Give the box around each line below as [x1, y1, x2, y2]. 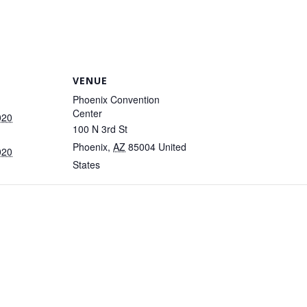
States [73, 157, 100, 171]
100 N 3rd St [73, 121, 127, 136]
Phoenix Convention [73, 92, 160, 106]
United [158, 139, 186, 153]
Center [73, 106, 102, 120]
